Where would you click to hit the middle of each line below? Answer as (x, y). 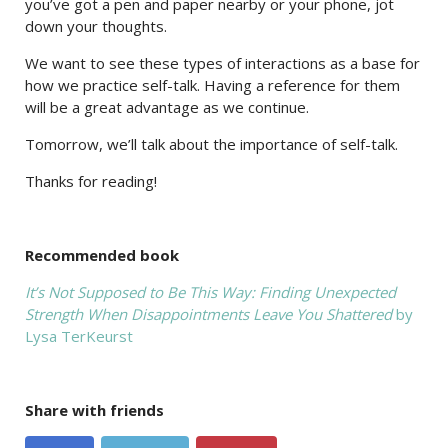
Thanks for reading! (91, 181)
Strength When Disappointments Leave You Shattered (208, 314)
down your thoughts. (96, 26)
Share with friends (94, 410)
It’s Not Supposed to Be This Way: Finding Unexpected (210, 292)
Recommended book (102, 255)
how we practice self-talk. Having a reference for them (212, 85)
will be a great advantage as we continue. (167, 107)
